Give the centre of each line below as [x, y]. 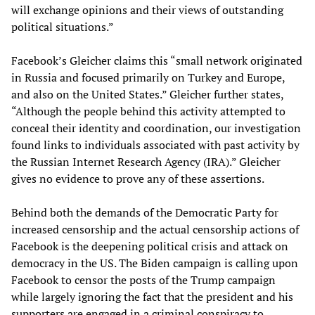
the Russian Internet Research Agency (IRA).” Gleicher [146, 161]
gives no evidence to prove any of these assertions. [138, 178]
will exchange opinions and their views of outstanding [147, 9]
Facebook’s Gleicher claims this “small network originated [157, 60]
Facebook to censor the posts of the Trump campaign [143, 279]
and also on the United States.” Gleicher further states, [147, 94]
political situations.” [63, 26]
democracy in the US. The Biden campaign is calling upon [155, 263]
